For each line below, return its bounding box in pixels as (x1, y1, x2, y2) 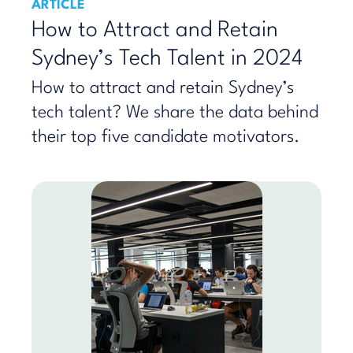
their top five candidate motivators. (32, 128, 300, 146)
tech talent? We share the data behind (32, 104, 318, 121)
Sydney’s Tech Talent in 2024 (32, 48, 303, 70)
